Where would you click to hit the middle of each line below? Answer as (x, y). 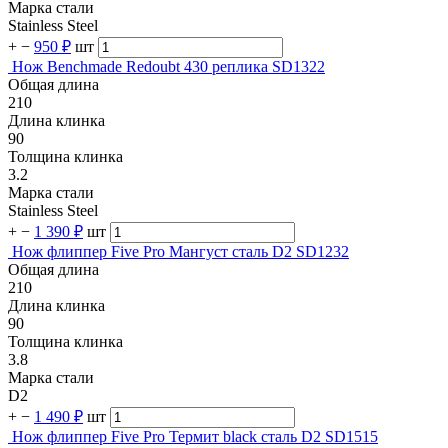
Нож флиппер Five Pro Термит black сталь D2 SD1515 (195, 437)
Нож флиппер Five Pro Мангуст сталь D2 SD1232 (180, 252)
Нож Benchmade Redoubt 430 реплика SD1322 (168, 67)
